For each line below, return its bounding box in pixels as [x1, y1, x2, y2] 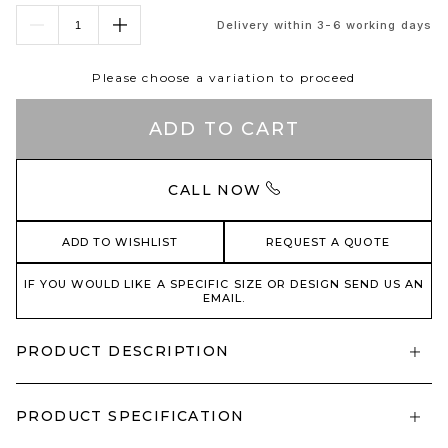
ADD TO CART [148, 118, 300, 140]
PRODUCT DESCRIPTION [16, 342, 230, 360]
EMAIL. [202, 291, 246, 305]
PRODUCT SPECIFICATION [16, 407, 245, 425]
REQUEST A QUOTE [266, 235, 390, 249]
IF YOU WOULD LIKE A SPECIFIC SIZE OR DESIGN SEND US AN [23, 277, 425, 291]
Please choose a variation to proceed [92, 70, 356, 85]
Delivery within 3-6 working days [216, 17, 432, 32]
